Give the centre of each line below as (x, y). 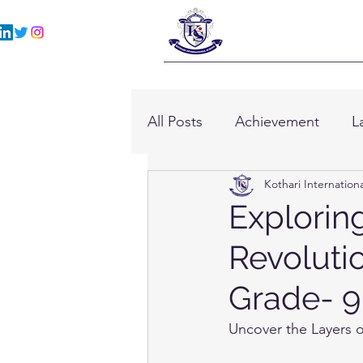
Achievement (277, 121)
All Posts (175, 121)
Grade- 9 (295, 298)
